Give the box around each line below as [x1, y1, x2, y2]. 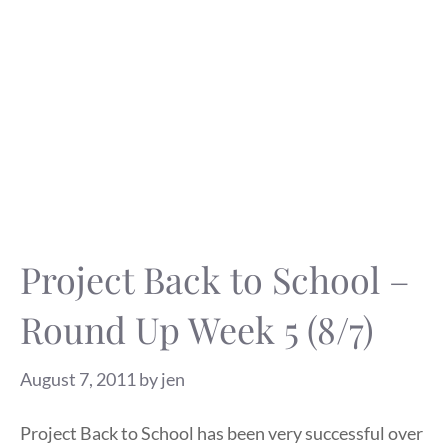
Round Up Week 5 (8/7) [20, 305, 374, 353]
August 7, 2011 [20, 368, 136, 390]
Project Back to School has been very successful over [20, 421, 423, 444]
